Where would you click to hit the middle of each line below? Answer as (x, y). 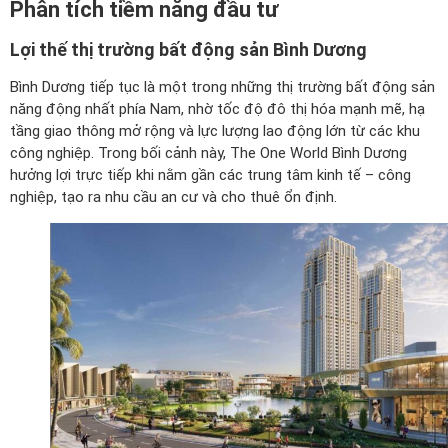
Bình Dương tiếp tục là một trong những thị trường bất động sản (222, 86)
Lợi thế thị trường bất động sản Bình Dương (188, 49)
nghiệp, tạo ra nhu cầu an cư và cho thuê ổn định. (173, 196)
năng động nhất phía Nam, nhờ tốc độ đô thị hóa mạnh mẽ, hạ (217, 108)
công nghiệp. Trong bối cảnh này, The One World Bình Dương (208, 152)
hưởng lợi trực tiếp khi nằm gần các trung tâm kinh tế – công (210, 174)
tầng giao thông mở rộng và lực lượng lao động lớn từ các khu (215, 130)
